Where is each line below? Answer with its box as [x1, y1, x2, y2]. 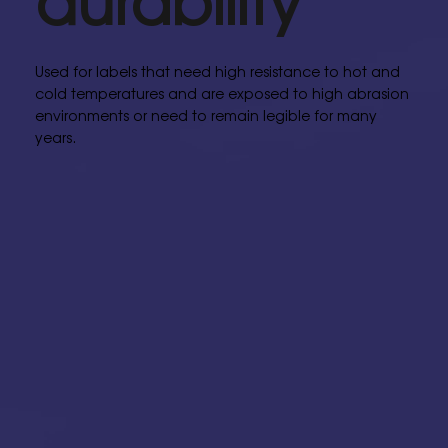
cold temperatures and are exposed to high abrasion [34, 83, 409, 104]
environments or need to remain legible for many [34, 105, 377, 126]
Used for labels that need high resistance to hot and [34, 61, 400, 82]
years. [34, 127, 76, 148]
